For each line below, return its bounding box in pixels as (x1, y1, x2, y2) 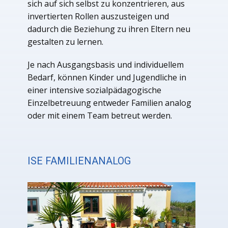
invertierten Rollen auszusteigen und (27, 11, 169, 22)
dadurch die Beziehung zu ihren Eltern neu (27, 23, 190, 35)
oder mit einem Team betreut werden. (27, 110, 172, 122)
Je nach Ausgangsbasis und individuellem (27, 59, 184, 71)
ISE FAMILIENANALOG (27, 155, 131, 167)
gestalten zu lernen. (27, 36, 103, 48)
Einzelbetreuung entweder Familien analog (27, 97, 191, 109)
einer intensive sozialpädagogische (27, 84, 161, 96)
